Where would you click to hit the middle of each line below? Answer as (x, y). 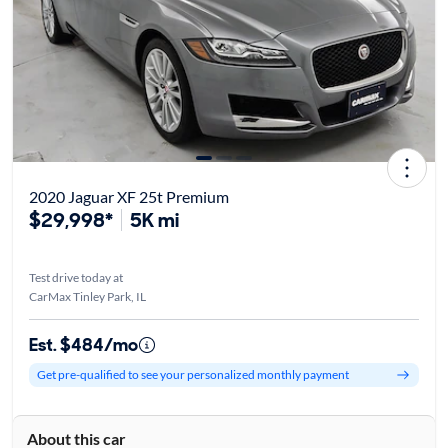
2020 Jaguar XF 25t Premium (128, 196)
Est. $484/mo (83, 344)
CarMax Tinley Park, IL (87, 296)
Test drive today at (75, 277)
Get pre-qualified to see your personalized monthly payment (192, 375)
